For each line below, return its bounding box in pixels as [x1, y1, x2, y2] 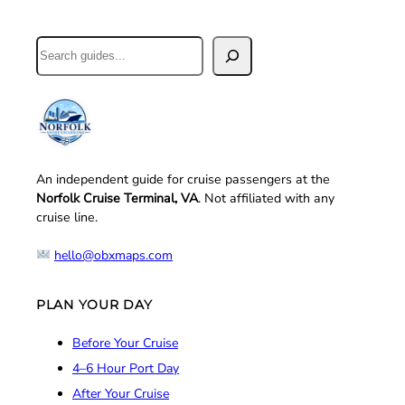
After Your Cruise [72, 385, 169, 403]
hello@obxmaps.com [54, 246, 174, 264]
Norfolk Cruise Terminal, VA [36, 189, 198, 207]
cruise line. [36, 208, 98, 226]
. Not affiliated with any [198, 189, 334, 207]
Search [35, 35, 80, 56]
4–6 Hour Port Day [72, 360, 179, 378]
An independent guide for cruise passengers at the [36, 170, 330, 188]
